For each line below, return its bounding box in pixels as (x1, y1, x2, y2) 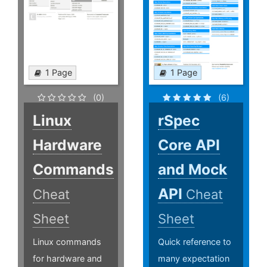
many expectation (158, 253, 230, 264)
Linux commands (33, 237, 101, 247)
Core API (158, 136, 221, 154)
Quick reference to (158, 237, 232, 247)
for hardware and (33, 253, 102, 264)
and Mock (158, 160, 228, 179)
